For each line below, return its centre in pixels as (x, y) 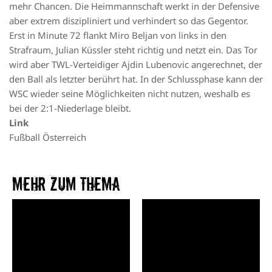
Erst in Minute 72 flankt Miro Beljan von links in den (118, 36)
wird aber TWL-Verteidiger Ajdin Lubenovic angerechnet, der (136, 65)
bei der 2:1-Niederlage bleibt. (70, 108)
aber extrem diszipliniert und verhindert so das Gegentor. (129, 21)
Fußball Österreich (48, 138)
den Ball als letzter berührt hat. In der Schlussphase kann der (136, 79)
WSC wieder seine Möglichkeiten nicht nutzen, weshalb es (130, 94)
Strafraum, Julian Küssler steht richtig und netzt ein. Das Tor (133, 50)
